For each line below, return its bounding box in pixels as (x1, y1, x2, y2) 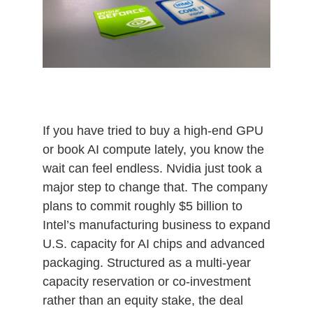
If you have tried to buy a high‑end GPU (42, 123, 263, 138)
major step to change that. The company (42, 180, 268, 194)
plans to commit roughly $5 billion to (42, 198, 242, 213)
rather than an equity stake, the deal (42, 293, 243, 307)
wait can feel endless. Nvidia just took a (42, 161, 262, 175)
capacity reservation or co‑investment (42, 274, 251, 289)
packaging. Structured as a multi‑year (42, 255, 251, 270)
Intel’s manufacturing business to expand (42, 217, 270, 232)
